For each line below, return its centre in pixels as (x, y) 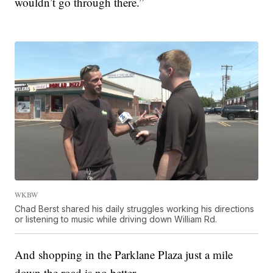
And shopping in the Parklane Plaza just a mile (124, 255)
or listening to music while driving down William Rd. (116, 219)
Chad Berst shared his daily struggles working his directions (135, 209)
